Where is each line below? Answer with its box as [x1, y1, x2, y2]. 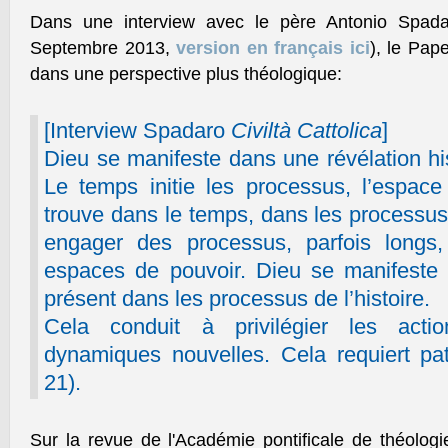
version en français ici [176, 38, 370, 58]
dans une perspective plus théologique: [30, 64, 342, 84]
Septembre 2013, [30, 38, 177, 58]
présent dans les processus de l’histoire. [44, 286, 430, 311]
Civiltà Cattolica [231, 118, 382, 143]
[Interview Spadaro [44, 118, 231, 143]
